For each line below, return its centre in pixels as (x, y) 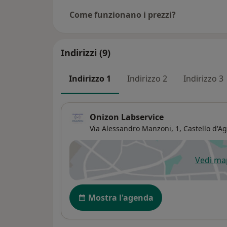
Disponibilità (97, 190)
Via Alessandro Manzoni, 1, (136, 129)
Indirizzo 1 (90, 78)
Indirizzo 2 (147, 78)
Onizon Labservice (127, 117)
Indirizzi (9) (86, 52)
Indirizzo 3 (203, 78)
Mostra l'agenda (121, 198)
